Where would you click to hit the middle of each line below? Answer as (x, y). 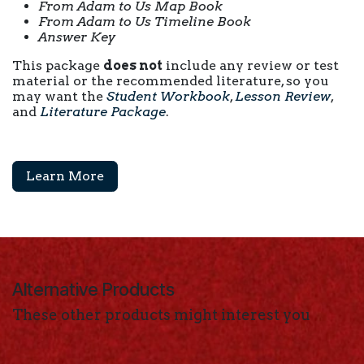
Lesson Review (283, 96)
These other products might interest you (161, 315)
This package (58, 65)
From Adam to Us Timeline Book (145, 22)
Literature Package (103, 112)
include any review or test (251, 65)
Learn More (65, 176)
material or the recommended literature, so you (171, 81)
